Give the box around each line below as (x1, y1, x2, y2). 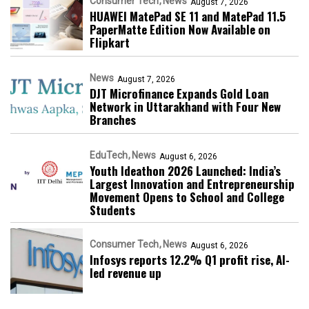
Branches (90, 111, 136, 129)
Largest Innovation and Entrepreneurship (90, 175, 295, 193)
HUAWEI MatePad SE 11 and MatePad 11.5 (90, 8, 286, 26)
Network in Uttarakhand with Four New (90, 98, 281, 116)
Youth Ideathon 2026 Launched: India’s (90, 162, 281, 180)
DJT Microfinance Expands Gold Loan (90, 85, 269, 103)
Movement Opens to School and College (90, 188, 284, 206)
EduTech (90, 150, 128, 161)
